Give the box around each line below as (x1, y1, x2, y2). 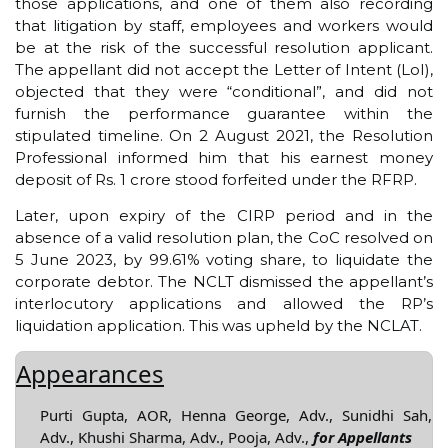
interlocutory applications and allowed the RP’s (15, 293, 433, 313)
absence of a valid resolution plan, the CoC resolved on (15, 227, 433, 247)
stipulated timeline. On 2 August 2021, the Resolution (15, 125, 433, 145)
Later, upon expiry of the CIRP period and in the (15, 205, 433, 225)
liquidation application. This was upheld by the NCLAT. (15, 315, 422, 335)
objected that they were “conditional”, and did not (15, 81, 433, 101)
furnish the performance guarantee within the (15, 103, 433, 123)
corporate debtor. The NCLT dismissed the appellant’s (15, 271, 433, 291)
